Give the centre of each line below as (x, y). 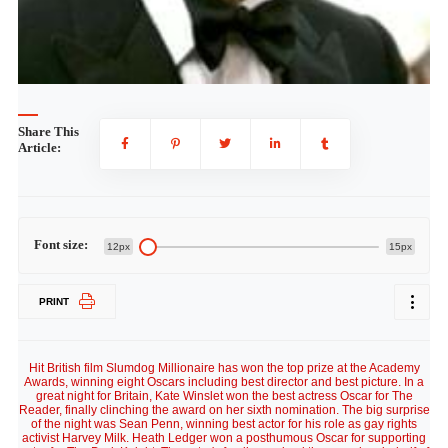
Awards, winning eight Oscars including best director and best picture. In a (224, 382)
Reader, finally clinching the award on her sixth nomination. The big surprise (224, 410)
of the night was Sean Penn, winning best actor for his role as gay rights (224, 424)
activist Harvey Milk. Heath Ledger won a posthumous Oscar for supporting (224, 438)
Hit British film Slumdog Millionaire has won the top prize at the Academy (224, 368)
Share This (48, 131)
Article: (39, 147)
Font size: (60, 244)
